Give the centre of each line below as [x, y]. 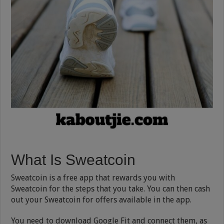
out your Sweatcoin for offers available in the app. [101, 199]
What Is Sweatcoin [73, 159]
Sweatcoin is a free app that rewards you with [93, 177]
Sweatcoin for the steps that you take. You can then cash [111, 188]
